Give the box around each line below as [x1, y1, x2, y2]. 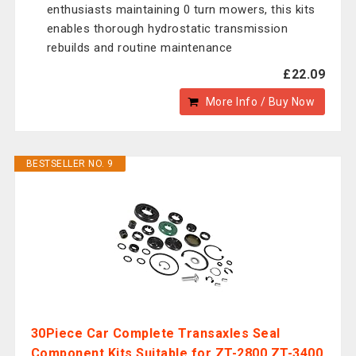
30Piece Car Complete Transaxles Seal [30, 326, 281, 341]
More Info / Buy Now [205, 95, 315, 108]
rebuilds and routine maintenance [46, 41, 233, 55]
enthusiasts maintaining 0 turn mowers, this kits [46, 2, 315, 17]
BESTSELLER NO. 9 [25, 158, 114, 169]
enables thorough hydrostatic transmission [46, 21, 288, 36]
